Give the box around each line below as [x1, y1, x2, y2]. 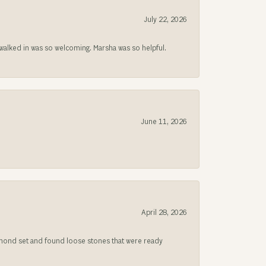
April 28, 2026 [141, 208, 187, 217]
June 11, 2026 [141, 118, 187, 126]
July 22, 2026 [144, 15, 187, 24]
